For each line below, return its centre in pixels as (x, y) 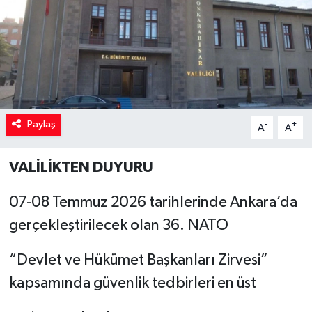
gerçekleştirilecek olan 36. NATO (118, 226)
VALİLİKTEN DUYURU (81, 167)
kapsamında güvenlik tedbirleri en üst (132, 284)
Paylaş (41, 125)
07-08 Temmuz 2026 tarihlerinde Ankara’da (153, 203)
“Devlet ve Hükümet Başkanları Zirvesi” (138, 261)
